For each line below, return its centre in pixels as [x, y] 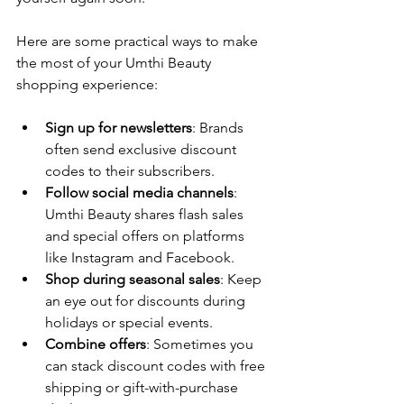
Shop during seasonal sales [133, 280]
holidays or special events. [129, 323]
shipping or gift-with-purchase [143, 388]
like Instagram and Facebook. [140, 258]
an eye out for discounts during [147, 301]
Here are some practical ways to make [139, 41]
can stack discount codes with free [157, 366]
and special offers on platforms [147, 236]
